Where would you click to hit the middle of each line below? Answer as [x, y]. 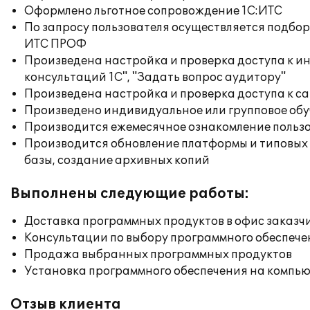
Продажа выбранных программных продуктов [158, 255]
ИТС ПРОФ [55, 44]
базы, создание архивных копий [117, 161]
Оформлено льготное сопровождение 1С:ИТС [153, 11]
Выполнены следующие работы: [130, 194]
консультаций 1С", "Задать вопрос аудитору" [155, 77]
